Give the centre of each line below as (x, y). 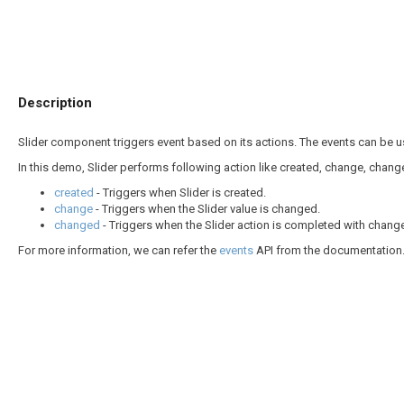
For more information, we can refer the (119, 250)
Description (55, 103)
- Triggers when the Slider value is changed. (207, 209)
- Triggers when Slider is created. (180, 193)
